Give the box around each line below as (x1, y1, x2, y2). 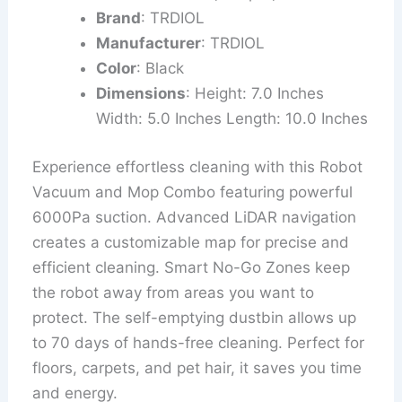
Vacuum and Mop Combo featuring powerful (32, 182, 354, 201)
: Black (136, 59, 185, 78)
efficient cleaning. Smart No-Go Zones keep (32, 258, 351, 276)
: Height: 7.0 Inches (186, 84, 325, 103)
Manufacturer (96, 34, 202, 53)
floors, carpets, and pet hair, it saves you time (32, 358, 363, 377)
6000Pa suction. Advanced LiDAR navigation (32, 207, 357, 226)
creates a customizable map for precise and (32, 232, 350, 251)
